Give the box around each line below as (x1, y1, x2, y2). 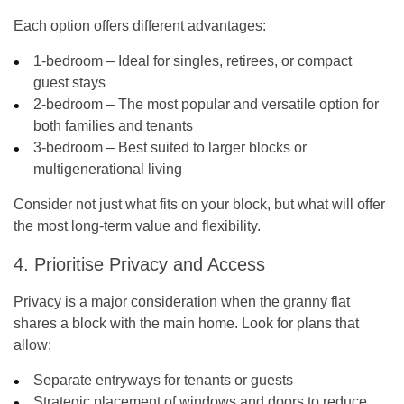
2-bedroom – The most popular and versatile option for (33, 96, 380, 112)
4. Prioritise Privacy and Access (14, 253, 265, 274)
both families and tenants (33, 117, 194, 133)
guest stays (33, 74, 106, 90)
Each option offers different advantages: (14, 17, 266, 33)
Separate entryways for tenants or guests (33, 372, 294, 388)
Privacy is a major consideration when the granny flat (14, 293, 350, 309)
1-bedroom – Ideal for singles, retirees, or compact (33, 52, 353, 69)
